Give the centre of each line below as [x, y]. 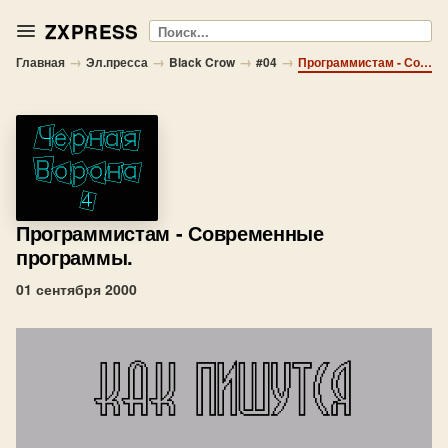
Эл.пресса [117, 62]
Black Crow [202, 62]
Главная [40, 62]
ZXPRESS [92, 31]
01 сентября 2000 [76, 289]
